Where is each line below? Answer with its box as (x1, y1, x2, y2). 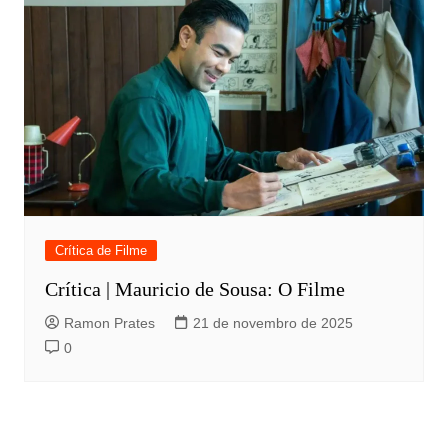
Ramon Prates (63, 315, 155, 332)
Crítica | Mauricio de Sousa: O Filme (44, 278, 345, 301)
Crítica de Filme (54, 243, 147, 259)
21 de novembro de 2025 (192, 315, 353, 332)
